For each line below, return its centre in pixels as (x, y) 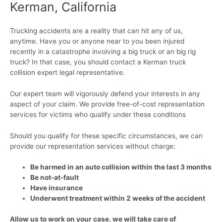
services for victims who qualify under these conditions (98, 114)
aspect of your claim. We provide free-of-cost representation (107, 104)
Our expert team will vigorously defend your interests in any (105, 93)
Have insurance (57, 188)
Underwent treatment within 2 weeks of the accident (118, 198)
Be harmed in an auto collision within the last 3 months (121, 167)
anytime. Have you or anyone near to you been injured (97, 41)
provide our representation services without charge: (93, 146)
